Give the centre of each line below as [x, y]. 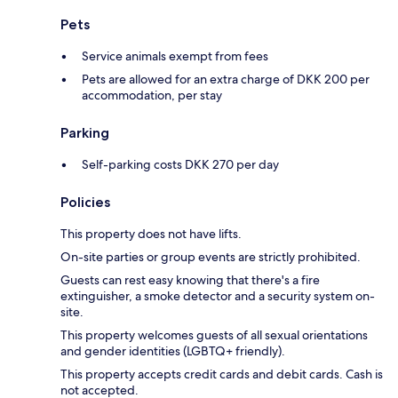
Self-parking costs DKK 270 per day [180, 165]
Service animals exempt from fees [175, 56]
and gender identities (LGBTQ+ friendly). [173, 351]
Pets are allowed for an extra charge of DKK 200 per [226, 80]
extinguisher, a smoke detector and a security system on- [218, 296]
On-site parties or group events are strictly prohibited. [211, 257]
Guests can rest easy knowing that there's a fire [190, 280]
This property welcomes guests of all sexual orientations [214, 335]
